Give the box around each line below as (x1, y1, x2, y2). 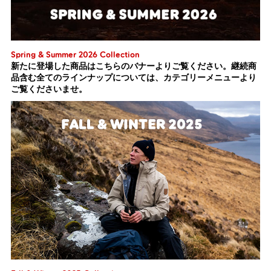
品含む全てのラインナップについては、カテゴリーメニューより (11, 73, 256, 83)
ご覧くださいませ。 (11, 84, 87, 95)
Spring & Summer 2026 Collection (11, 50, 140, 60)
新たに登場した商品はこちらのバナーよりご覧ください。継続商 (11, 61, 256, 72)
